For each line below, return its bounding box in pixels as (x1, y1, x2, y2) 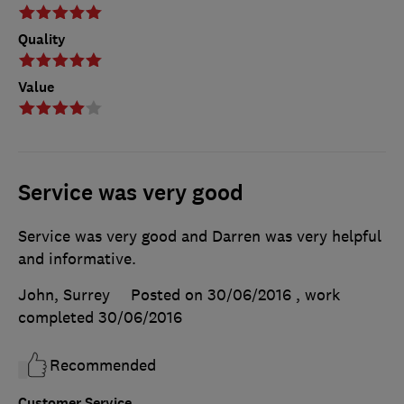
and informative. (18, 249, 136, 270)
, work (296, 285, 340, 306)
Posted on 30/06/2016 (131, 285, 291, 306)
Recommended (50, 355, 156, 376)
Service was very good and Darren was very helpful (18, 226, 381, 247)
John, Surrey (18, 285, 110, 306)
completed (18, 308, 98, 328)
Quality (18, 30, 66, 50)
